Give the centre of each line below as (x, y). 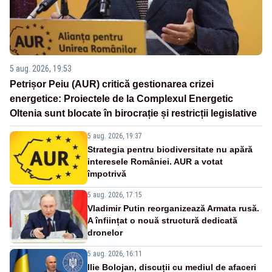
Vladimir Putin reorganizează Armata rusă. (173, 209)
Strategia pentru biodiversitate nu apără (170, 150)
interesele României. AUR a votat (155, 162)
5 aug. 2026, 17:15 (115, 195)
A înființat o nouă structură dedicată (162, 221)
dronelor (105, 233)
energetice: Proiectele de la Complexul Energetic (121, 99)
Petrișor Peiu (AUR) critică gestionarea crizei (112, 84)
